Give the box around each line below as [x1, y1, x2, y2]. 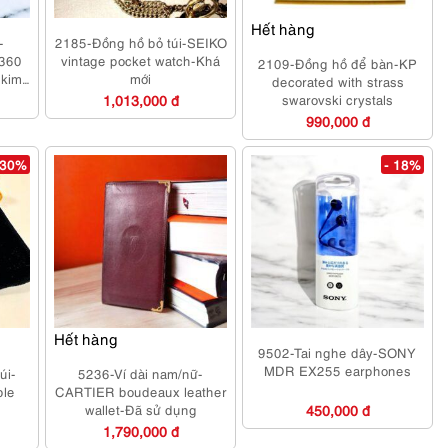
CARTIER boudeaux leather [54, 381, 227, 400]
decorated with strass [271, 71, 404, 90]
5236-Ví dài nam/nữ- [78, 363, 204, 382]
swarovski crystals [282, 89, 394, 108]
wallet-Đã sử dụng [84, 399, 197, 418]
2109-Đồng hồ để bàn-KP [258, 53, 418, 72]
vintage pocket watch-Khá [61, 50, 221, 69]
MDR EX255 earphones [264, 360, 412, 379]
